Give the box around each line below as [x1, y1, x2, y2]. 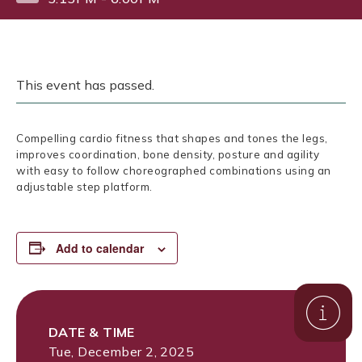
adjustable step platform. [16, 180, 153, 194]
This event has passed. [16, 77, 154, 93]
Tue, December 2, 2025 [48, 343, 195, 360]
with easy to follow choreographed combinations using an [16, 164, 331, 178]
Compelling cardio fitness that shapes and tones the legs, [16, 132, 328, 145]
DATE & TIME [48, 323, 135, 340]
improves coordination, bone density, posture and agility [16, 148, 319, 162]
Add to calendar [56, 239, 144, 256]
